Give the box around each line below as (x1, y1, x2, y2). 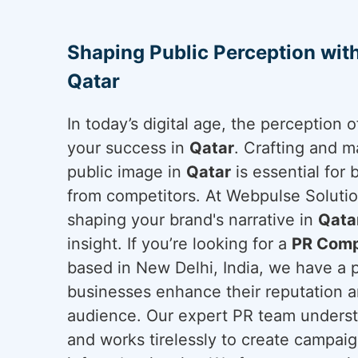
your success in (67, 138, 189, 157)
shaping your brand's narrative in (67, 210, 318, 229)
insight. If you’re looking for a (67, 234, 292, 253)
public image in (67, 162, 186, 181)
